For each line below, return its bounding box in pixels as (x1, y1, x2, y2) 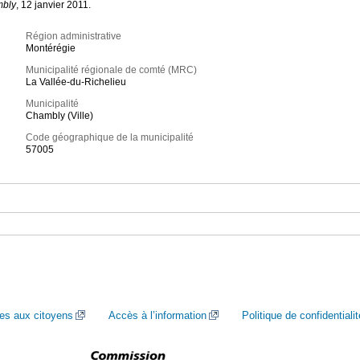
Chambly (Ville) (26, 110, 94, 122)
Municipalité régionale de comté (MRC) (26, 64, 198, 76)
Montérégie (26, 43, 76, 55)
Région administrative (26, 31, 122, 43)
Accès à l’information (108, 309, 207, 321)
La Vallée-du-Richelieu (26, 76, 127, 88)
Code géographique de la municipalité (26, 132, 194, 144)
